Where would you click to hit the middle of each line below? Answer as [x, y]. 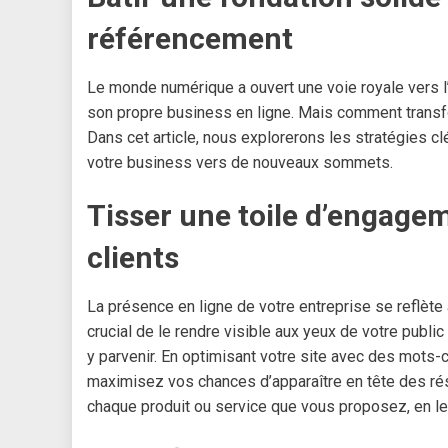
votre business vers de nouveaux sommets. [240, 163]
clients [133, 258]
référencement [190, 39]
